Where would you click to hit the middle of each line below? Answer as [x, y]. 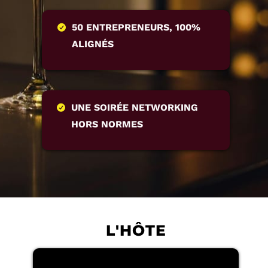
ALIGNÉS [93, 44]
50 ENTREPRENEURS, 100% [136, 28]
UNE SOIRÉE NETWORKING [135, 108]
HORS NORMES [107, 124]
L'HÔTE [136, 231]
